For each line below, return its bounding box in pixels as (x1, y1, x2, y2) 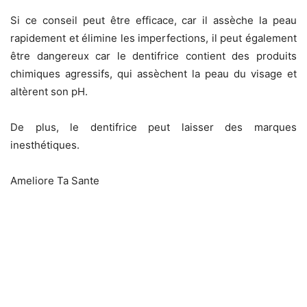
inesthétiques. (10, 138, 79, 152)
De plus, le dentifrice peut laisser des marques (10, 121, 297, 134)
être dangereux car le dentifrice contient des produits (10, 49, 297, 63)
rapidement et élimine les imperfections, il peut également (10, 32, 297, 45)
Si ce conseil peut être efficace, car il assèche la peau (10, 14, 297, 27)
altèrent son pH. (10, 85, 88, 99)
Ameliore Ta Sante (10, 174, 99, 188)
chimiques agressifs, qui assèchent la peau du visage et (10, 67, 297, 81)
